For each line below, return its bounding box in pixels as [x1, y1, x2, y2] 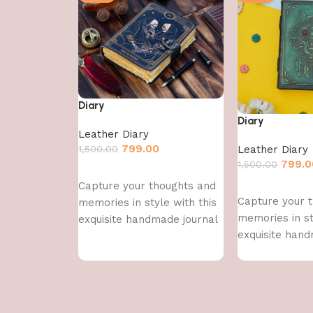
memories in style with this [78, 196, 217, 209]
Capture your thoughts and [78, 179, 216, 192]
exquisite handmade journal [78, 212, 218, 226]
